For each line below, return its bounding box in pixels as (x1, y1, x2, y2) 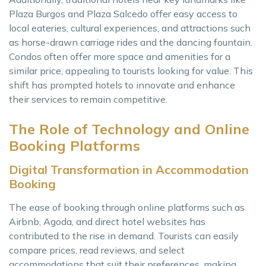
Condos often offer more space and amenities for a (9, 50, 230, 63)
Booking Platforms (9, 137, 140, 155)
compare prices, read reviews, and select (9, 244, 185, 256)
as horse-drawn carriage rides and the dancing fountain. (9, 36, 252, 49)
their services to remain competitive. (9, 93, 167, 106)
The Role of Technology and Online (9, 120, 249, 138)
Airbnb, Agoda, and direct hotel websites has (9, 216, 205, 228)
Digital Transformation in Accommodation (9, 162, 249, 178)
